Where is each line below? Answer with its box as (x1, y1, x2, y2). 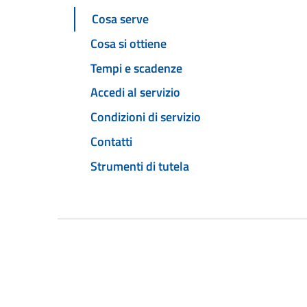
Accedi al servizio (90, 83, 180, 102)
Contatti (90, 132, 132, 151)
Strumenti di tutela (90, 156, 189, 175)
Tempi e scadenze (90, 58, 182, 77)
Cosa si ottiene (90, 34, 167, 53)
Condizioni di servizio (90, 108, 201, 127)
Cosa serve (92, 10, 149, 29)
